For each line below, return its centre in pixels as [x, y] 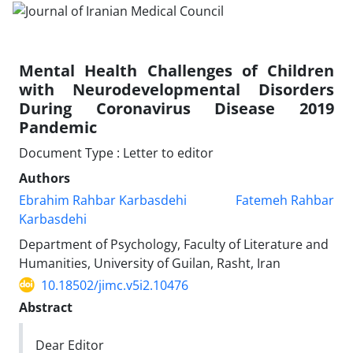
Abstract [46, 307]
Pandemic [58, 127]
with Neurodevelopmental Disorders [176, 89]
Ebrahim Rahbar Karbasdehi [103, 200]
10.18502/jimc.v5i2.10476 [115, 285]
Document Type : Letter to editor [116, 152]
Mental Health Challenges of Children [176, 70]
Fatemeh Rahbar [284, 200]
